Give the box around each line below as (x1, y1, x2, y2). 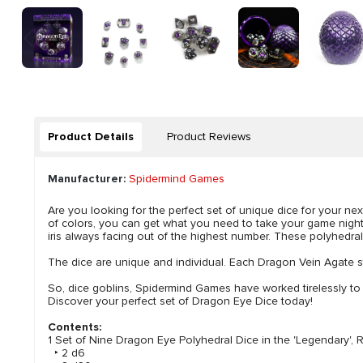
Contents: (48, 319, 101, 334)
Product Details (48, 129, 134, 143)
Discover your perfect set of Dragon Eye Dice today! (48, 293, 313, 308)
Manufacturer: (48, 171, 126, 186)
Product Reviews (167, 129, 251, 143)
